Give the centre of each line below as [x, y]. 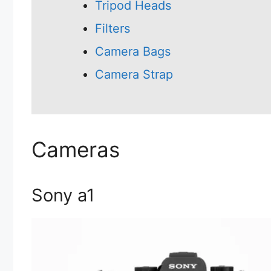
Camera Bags [133, 51]
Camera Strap [134, 74]
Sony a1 [63, 195]
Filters [113, 28]
